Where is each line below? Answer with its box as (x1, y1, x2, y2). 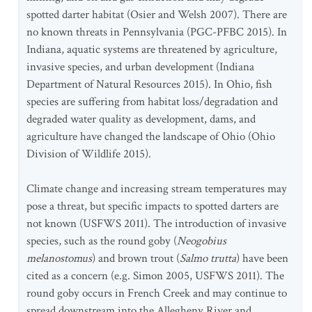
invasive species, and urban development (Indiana (26, 59, 254, 75)
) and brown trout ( (92, 251, 180, 266)
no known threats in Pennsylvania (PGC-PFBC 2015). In (26, 24, 287, 40)
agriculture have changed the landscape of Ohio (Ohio (26, 129, 275, 144)
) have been (236, 251, 288, 266)
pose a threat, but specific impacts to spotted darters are (26, 198, 279, 214)
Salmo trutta (180, 251, 236, 266)
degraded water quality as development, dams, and (26, 111, 256, 127)
